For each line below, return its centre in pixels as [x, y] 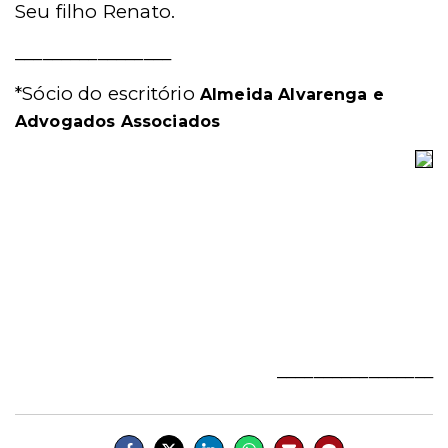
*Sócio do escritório [107, 93]
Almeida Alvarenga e [291, 94]
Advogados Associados [118, 121]
